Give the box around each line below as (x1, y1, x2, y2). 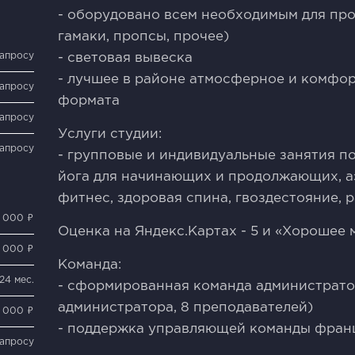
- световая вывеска (58, 52, 193, 64)
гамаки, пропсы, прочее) (58, 31, 230, 43)
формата (58, 95, 120, 107)
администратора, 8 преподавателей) (58, 302, 314, 314)
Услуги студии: (58, 128, 162, 140)
